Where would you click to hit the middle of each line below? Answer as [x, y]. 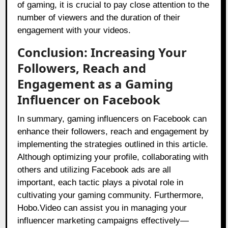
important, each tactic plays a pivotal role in [101, 183]
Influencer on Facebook [89, 100]
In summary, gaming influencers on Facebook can [112, 119]
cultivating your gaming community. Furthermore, [111, 195]
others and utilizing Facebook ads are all [94, 170]
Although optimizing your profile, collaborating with [113, 157]
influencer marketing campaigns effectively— [103, 221]
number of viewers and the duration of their [99, 18]
